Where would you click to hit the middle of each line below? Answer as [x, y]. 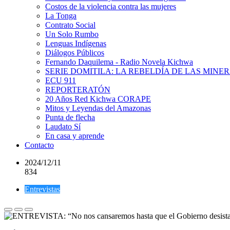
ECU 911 [61, 80]
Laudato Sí [63, 127]
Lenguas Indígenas [76, 43]
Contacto [39, 145]
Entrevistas [42, 189]
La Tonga [61, 16]
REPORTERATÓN [78, 90]
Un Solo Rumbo [72, 34]
